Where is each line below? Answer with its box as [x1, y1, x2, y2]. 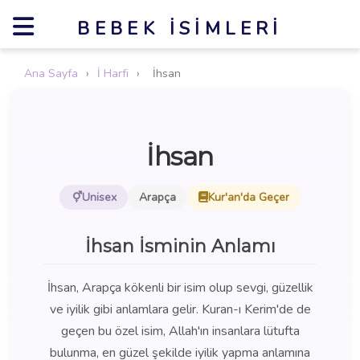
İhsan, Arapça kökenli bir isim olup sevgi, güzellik [47, 278, 313, 297]
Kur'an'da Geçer [208, 189, 289, 205]
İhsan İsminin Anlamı [84, 235, 276, 257]
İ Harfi [97, 65, 129, 81]
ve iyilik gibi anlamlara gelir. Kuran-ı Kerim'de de [49, 300, 311, 318]
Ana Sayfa [24, 65, 79, 81]
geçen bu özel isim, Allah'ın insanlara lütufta [60, 321, 300, 340]
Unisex [82, 189, 117, 205]
